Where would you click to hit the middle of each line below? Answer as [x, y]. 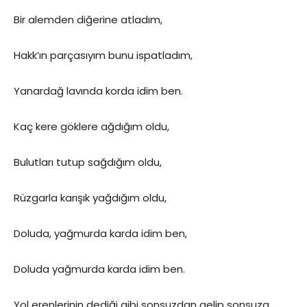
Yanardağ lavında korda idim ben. [98, 91]
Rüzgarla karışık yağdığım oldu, [90, 198]
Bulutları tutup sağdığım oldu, [88, 162]
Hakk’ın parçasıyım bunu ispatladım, [103, 55]
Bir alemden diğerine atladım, [88, 20]
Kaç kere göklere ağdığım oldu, [91, 126]
